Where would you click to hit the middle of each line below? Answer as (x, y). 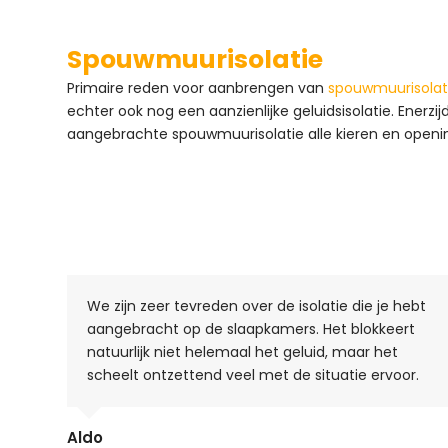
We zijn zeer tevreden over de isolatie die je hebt (257, 305)
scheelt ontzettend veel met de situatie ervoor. (253, 374)
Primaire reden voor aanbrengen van (198, 87)
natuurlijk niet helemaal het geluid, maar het (243, 351)
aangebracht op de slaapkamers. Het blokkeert (251, 328)
